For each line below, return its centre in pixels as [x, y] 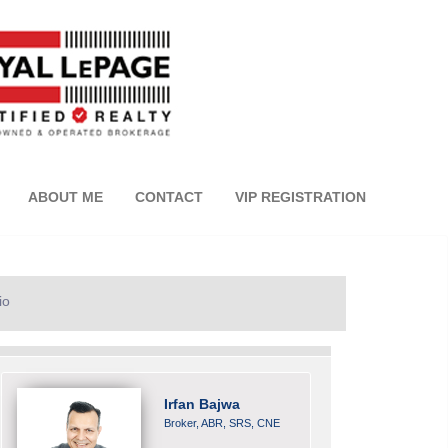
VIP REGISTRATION [301, 197]
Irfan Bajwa [202, 404]
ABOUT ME [66, 197]
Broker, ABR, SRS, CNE [222, 423]
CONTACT [169, 197]
